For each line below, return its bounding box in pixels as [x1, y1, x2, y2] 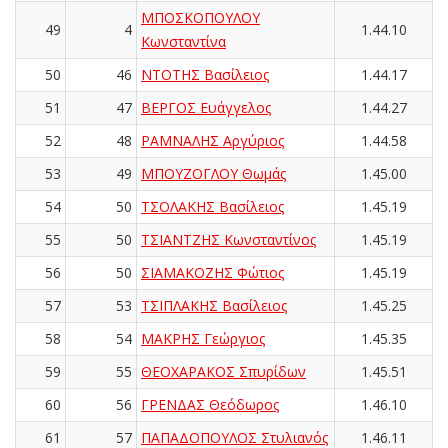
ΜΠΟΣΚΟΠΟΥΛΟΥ [141, 7, 260, 27]
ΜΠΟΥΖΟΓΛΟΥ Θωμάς [141, 163, 286, 183]
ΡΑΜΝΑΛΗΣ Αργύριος [141, 130, 284, 150]
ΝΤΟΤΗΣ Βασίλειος [141, 64, 269, 84]
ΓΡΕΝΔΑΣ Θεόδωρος [141, 394, 279, 414]
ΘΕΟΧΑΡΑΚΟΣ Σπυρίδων [141, 361, 306, 381]
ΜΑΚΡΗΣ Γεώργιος [141, 328, 265, 348]
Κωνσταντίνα [141, 31, 226, 51]
